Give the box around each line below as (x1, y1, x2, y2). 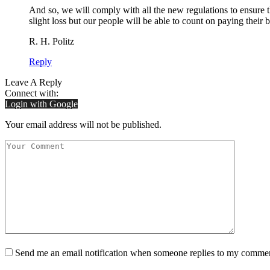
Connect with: (5, 87, 58, 98)
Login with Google (5, 98, 78, 109)
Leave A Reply (5, 77, 62, 87)
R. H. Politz (29, 36, 74, 46)
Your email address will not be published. (5, 119, 162, 130)
